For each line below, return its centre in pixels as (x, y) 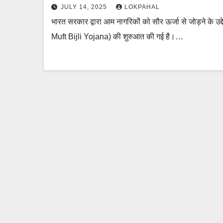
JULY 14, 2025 (85, 7)
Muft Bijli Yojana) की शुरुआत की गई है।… (117, 37)
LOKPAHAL (142, 7)
